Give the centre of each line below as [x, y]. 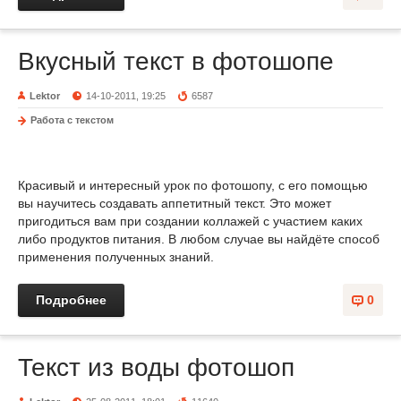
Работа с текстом [72, 120]
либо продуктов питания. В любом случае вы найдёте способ [199, 239]
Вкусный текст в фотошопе [176, 61]
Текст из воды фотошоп [156, 367]
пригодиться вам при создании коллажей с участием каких [190, 221]
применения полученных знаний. [116, 257]
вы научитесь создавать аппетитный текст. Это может [175, 203]
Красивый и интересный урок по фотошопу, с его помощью [193, 185]
